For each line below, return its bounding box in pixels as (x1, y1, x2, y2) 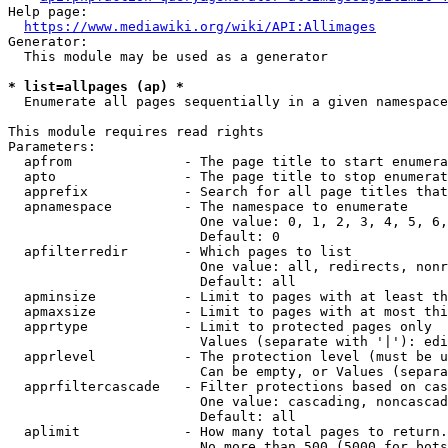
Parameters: (8, 139, 96, 154)
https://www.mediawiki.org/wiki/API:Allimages (24, 19, 376, 34)
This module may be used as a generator (8, 49, 328, 64)
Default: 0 (8, 229, 280, 244)
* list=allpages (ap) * (8, 79, 184, 94)
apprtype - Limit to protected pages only (8, 319, 432, 334)
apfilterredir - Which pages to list (8, 244, 352, 259)
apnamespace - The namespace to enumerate (8, 199, 408, 214)
